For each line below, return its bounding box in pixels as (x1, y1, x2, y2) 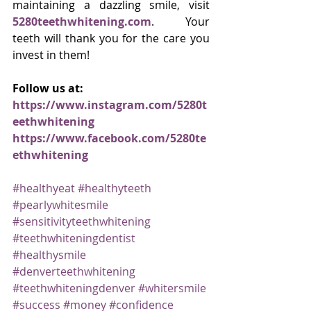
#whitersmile (138, 280, 206, 296)
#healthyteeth (78, 180, 151, 196)
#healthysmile (12, 247, 86, 262)
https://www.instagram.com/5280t (12, 97, 207, 112)
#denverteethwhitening (12, 264, 135, 279)
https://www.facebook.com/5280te (12, 131, 206, 146)
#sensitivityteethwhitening (12, 214, 151, 229)
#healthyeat (12, 180, 75, 196)
